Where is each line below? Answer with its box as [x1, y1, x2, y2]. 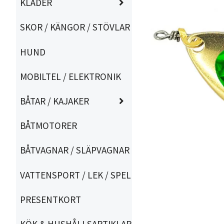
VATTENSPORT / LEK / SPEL [20, 168, 131, 181]
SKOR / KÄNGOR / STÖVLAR [20, 21, 130, 33]
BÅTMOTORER [20, 119, 77, 132]
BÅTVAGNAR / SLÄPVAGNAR [20, 144, 129, 156]
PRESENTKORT [20, 193, 81, 205]
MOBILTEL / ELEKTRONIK [20, 70, 121, 82]
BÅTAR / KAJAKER [20, 95, 89, 107]
